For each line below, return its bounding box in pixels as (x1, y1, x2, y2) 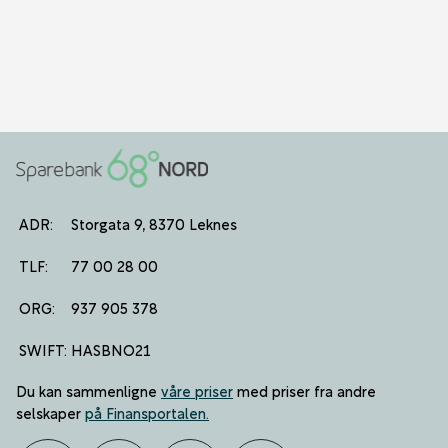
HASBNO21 (71, 338, 152, 361)
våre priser (161, 379, 234, 402)
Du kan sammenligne (16, 379, 162, 402)
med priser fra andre (233, 379, 377, 402)
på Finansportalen (85, 401, 207, 424)
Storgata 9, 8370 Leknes (71, 212, 238, 235)
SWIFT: (19, 338, 68, 361)
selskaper (16, 401, 86, 424)
